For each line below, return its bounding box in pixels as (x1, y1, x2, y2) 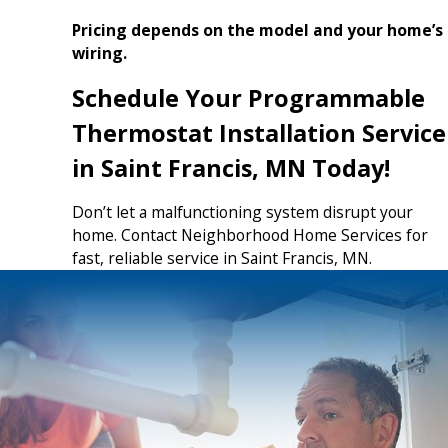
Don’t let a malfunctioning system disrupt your (71, 201, 413, 224)
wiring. (71, 42, 127, 64)
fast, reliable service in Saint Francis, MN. (71, 247, 372, 270)
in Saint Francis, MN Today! (71, 151, 390, 184)
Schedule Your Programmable (71, 81, 425, 114)
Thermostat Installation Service (71, 116, 446, 149)
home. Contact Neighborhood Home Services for (71, 224, 428, 247)
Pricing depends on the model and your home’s (71, 19, 443, 41)
